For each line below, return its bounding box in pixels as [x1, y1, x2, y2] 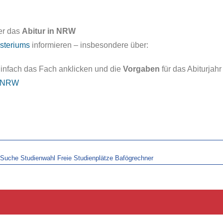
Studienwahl [20, 154, 55, 162]
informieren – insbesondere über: [30, 41, 148, 49]
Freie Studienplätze [57, 154, 113, 162]
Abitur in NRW [22, 27, 76, 35]
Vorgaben [123, 65, 160, 73]
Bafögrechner [115, 154, 153, 162]
